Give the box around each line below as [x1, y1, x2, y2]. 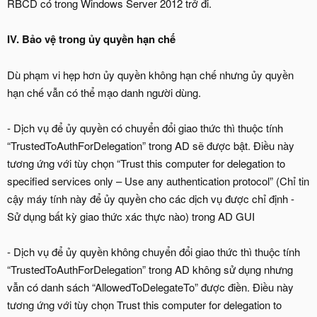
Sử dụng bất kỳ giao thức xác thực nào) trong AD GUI [7, 208, 255, 224]
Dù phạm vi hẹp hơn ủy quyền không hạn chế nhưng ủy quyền [7, 67, 294, 82]
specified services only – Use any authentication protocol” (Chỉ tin [7, 173, 309, 188]
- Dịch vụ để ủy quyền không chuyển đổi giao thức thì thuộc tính [7, 243, 300, 259]
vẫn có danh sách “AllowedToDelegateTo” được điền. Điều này [7, 279, 294, 294]
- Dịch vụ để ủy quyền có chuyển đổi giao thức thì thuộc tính [7, 120, 283, 135]
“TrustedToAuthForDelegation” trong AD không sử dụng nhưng [7, 261, 293, 277]
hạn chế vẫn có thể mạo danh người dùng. [7, 84, 201, 100]
